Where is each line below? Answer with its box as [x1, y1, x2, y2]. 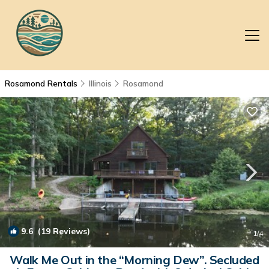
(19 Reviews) [33, 226, 90, 237]
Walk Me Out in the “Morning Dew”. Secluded [10, 252, 259, 267]
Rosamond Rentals [5, 78, 80, 89]
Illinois [89, 78, 112, 89]
